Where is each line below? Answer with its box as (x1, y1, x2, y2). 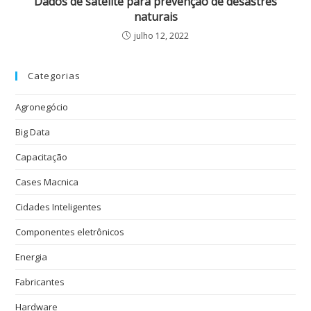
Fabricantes (15, 275, 65, 288)
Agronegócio (15, 100, 69, 113)
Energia (15, 250, 48, 263)
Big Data (15, 125, 51, 138)
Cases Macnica (15, 175, 79, 188)
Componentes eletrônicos (15, 225, 125, 238)
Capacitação (15, 150, 68, 163)
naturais (133, 8, 178, 24)
